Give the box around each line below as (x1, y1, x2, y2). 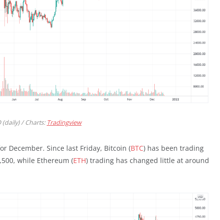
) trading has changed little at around (86, 155, 209, 165)
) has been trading (143, 143, 204, 153)
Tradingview (47, 118, 82, 127)
